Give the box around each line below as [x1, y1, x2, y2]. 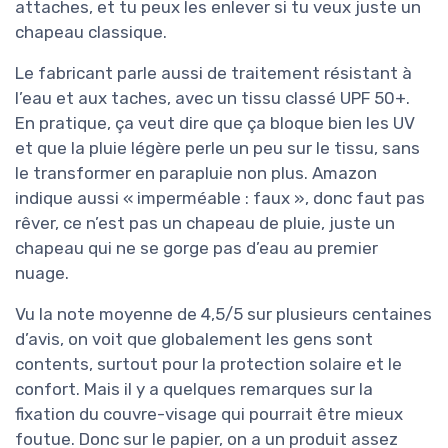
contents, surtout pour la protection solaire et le [15, 353, 402, 374]
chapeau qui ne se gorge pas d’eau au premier [15, 237, 378, 258]
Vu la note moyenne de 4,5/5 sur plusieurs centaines [15, 303, 432, 324]
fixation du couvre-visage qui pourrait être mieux [15, 403, 403, 424]
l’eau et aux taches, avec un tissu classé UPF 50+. [15, 87, 410, 108]
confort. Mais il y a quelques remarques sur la [15, 378, 373, 399]
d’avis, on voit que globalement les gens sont [15, 328, 373, 349]
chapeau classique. [15, 21, 167, 42]
